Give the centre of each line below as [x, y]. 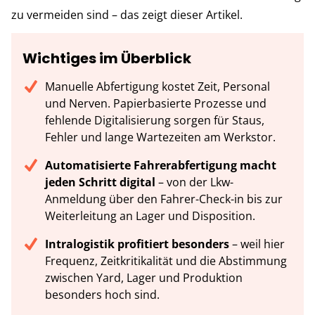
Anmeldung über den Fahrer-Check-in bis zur [164, 199]
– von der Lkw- [194, 182]
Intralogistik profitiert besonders [137, 244]
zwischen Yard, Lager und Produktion [144, 277]
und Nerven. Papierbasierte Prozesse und [156, 103]
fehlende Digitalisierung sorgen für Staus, [155, 120]
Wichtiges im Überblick [107, 58]
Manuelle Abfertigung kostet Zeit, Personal [157, 86]
